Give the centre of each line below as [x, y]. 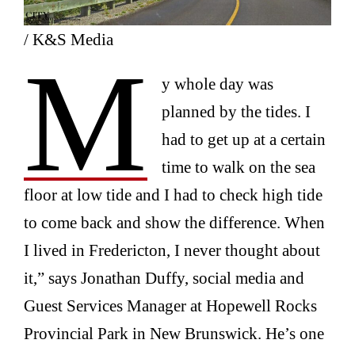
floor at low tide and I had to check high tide [174, 195]
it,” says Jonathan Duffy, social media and [164, 278]
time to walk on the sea [238, 167]
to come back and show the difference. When [175, 223]
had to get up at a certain [243, 139]
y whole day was [217, 84]
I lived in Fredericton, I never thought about [172, 250]
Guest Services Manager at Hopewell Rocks [171, 306]
